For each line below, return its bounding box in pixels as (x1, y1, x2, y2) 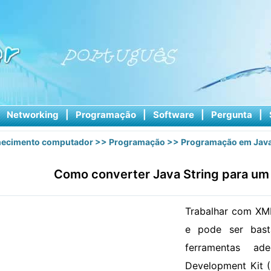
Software (152, 109, 194, 120)
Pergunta (211, 109, 252, 120)
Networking (6, 109, 59, 120)
